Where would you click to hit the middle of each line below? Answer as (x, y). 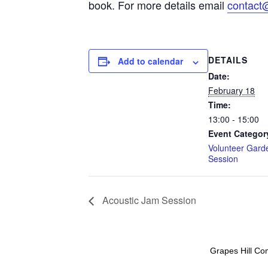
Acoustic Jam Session (148, 200)
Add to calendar (150, 61)
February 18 (232, 90)
